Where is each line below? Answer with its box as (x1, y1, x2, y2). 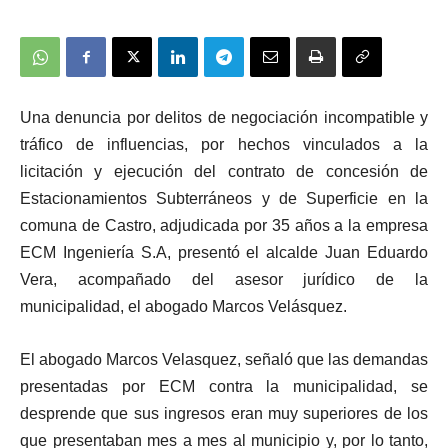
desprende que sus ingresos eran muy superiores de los (20, 405, 428, 422)
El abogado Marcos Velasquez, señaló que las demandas (20, 351, 428, 368)
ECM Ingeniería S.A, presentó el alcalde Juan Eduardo (20, 244, 428, 261)
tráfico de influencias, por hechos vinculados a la (20, 136, 428, 153)
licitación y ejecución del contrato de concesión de (20, 163, 428, 180)
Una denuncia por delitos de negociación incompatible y (20, 109, 428, 126)
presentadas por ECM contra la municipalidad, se (20, 378, 428, 395)
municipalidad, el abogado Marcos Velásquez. (20, 298, 347, 315)
